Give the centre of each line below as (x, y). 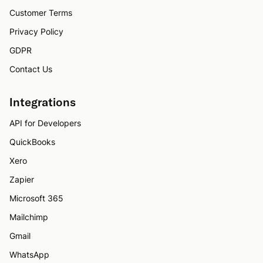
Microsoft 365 (36, 198)
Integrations (43, 102)
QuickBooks (32, 141)
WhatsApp (29, 254)
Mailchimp (29, 217)
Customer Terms (41, 12)
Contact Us (31, 69)
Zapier (22, 179)
